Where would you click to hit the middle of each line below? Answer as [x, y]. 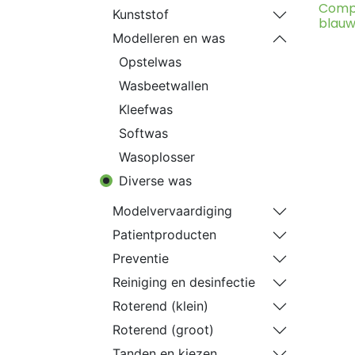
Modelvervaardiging [172, 211]
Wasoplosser [157, 157]
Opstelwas [150, 62]
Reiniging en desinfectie [184, 282]
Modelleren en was [169, 38]
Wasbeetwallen [164, 86]
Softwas [143, 133]
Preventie [141, 258]
